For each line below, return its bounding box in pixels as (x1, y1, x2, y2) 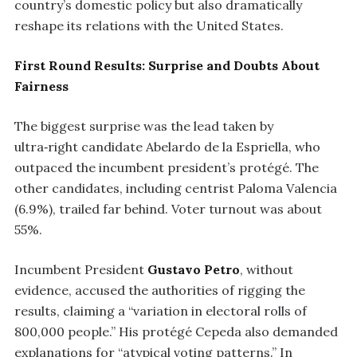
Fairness (14, 77, 69, 94)
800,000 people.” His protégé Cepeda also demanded (14, 323, 338, 339)
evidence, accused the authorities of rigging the (14, 281, 305, 298)
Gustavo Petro (147, 261, 240, 277)
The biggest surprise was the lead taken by (14, 117, 273, 134)
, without (240, 261, 293, 277)
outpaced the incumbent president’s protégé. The (14, 159, 319, 175)
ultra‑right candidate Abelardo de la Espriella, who (14, 138, 320, 155)
